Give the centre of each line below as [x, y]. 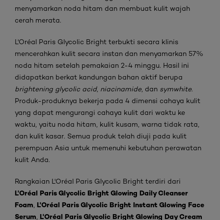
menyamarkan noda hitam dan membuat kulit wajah [102, 8]
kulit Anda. [32, 160]
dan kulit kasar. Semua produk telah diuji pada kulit [101, 136]
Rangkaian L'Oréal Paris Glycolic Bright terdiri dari [98, 181]
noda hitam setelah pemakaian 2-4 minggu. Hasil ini [102, 65]
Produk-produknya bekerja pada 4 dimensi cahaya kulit [108, 101]
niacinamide [121, 89]
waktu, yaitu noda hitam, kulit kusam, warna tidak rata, [107, 124]
